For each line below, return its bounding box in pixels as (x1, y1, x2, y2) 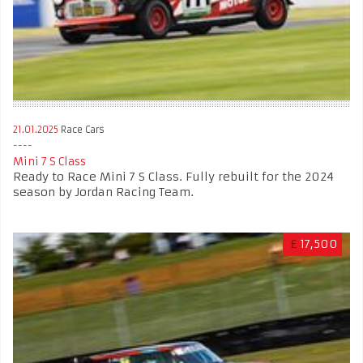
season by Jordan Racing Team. (13, 184, 194, 199)
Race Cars (58, 123, 105, 135)
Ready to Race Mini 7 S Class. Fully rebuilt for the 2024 (13, 169, 334, 184)
